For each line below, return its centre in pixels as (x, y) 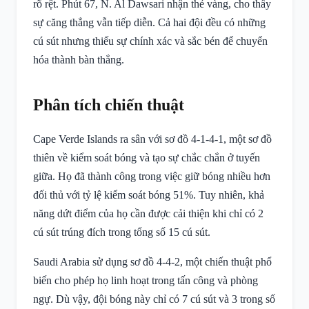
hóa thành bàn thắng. (79, 60)
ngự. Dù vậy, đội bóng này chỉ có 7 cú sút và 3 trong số (154, 299)
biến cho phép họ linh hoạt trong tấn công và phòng (146, 280)
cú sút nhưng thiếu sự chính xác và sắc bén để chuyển (150, 41)
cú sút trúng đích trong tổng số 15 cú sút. (122, 232)
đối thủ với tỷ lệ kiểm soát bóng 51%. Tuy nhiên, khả (149, 195)
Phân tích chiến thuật (109, 105)
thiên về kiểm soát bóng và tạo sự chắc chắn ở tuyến (147, 158)
